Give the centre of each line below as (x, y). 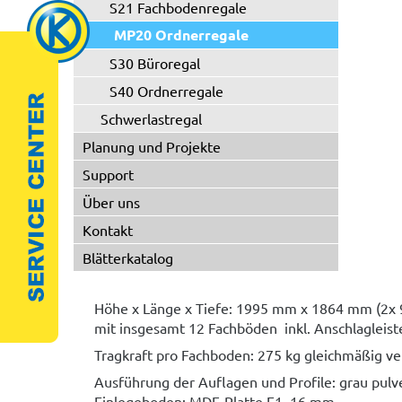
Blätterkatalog (128, 258)
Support (108, 174)
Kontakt (108, 230)
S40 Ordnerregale (166, 91)
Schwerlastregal (151, 118)
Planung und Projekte (152, 146)
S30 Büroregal (155, 63)
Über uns (111, 202)
